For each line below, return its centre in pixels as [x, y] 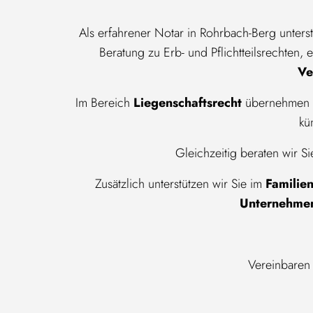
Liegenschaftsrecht [189, 103]
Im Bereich [104, 103]
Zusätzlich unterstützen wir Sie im [180, 184]
